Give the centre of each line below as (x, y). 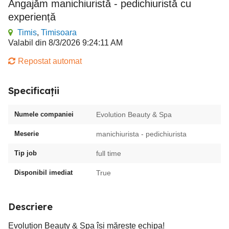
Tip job (26, 153)
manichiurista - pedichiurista (141, 134)
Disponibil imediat (43, 173)
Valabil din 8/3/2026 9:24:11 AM (65, 43)
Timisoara (59, 32)
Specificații (34, 91)
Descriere (30, 207)
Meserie (27, 134)
